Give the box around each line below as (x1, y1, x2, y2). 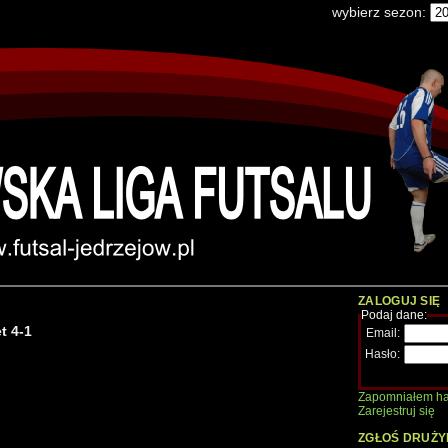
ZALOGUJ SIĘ (358, 294, 441, 309)
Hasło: (365, 347, 401, 362)
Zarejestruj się (358, 404, 436, 419)
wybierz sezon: (332, 5, 430, 20)
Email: (366, 326, 401, 341)
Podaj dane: (361, 308, 428, 323)
